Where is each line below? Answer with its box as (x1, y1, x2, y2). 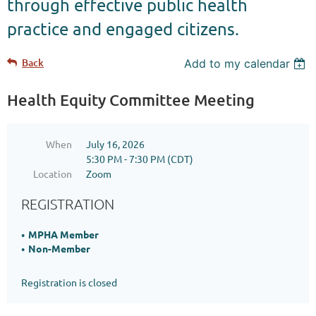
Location (33, 167, 72, 180)
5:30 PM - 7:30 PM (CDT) (86, 152, 193, 165)
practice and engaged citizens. (7, 18, 243, 39)
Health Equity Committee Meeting (7, 90, 255, 109)
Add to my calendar (184, 56, 291, 71)
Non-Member (28, 242, 90, 255)
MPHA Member (28, 228, 99, 241)
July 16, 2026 (86, 138, 145, 150)
